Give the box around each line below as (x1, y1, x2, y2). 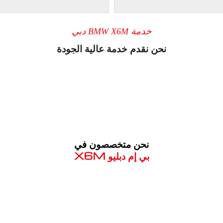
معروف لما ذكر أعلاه (77, 179, 146, 187)
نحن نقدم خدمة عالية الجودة (57, 41, 166, 55)
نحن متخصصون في (74, 137, 149, 150)
